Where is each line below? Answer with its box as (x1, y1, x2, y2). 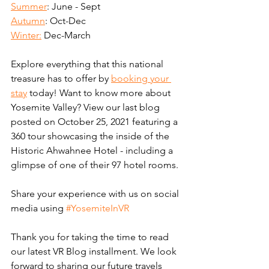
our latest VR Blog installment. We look (11, 246, 179, 258)
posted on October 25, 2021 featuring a (11, 116, 180, 128)
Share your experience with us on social (11, 188, 181, 200)
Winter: (11, 29, 41, 41)
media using (11, 202, 66, 214)
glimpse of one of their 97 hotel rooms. (11, 159, 178, 171)
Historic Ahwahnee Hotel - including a (11, 145, 175, 157)
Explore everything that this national (11, 58, 166, 70)
